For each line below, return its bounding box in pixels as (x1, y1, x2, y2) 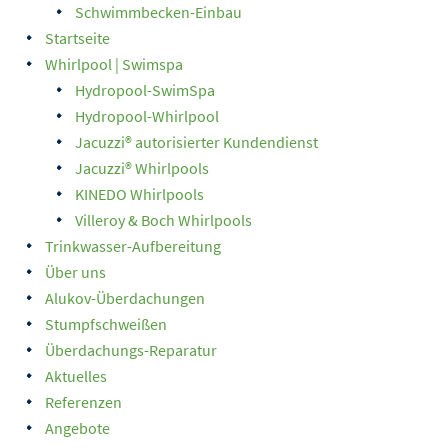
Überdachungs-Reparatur (45, 340, 217, 360)
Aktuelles (45, 366, 107, 386)
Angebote (45, 418, 110, 438)
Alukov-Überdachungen (45, 288, 205, 308)
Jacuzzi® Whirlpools (75, 158, 209, 178)
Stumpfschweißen (45, 314, 167, 334)
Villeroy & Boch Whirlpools (75, 210, 252, 230)
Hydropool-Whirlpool (75, 106, 219, 126)
